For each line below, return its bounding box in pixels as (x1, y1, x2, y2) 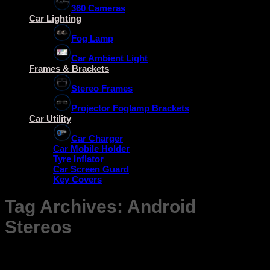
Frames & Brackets (29, 63, 109, 74)
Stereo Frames (71, 83, 133, 94)
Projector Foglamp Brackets (71, 103, 189, 114)
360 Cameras (71, 3, 125, 14)
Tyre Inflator (53, 154, 104, 165)
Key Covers (53, 174, 102, 185)
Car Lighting (29, 13, 81, 24)
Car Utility (29, 113, 71, 124)
